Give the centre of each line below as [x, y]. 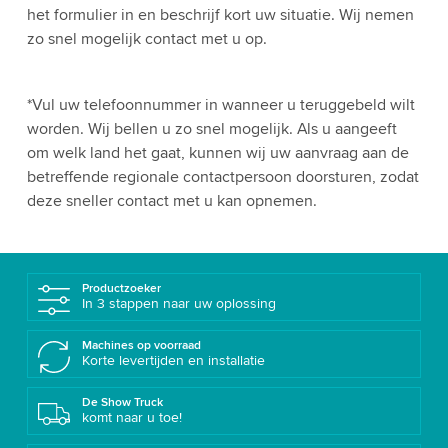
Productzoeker [121, 288]
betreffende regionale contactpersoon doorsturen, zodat [222, 177]
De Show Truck [122, 402]
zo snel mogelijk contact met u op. [146, 39]
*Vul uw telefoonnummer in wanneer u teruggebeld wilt [220, 105]
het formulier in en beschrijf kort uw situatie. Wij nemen [220, 15]
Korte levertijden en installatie [173, 360]
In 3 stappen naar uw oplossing [178, 303]
